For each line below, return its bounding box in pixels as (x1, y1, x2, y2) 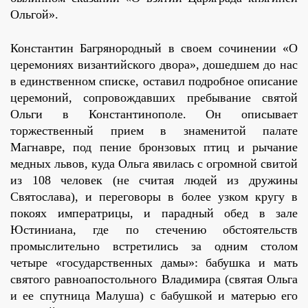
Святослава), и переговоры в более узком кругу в (10, 190, 298, 204)
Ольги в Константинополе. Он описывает (10, 107, 298, 122)
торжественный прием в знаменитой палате (10, 124, 298, 138)
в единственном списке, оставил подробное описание (10, 74, 298, 89)
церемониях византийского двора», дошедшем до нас (10, 58, 298, 72)
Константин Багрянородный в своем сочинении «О (10, 41, 298, 56)
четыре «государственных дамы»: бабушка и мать (10, 256, 298, 270)
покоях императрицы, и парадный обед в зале (10, 206, 298, 221)
